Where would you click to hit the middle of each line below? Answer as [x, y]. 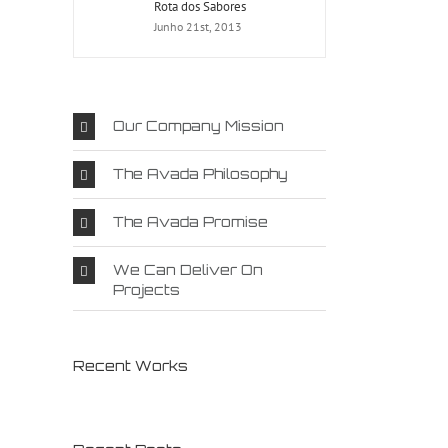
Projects [146, 289]
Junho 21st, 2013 [198, 27]
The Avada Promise [190, 221]
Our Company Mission [198, 125]
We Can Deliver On [188, 269]
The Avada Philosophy [200, 173]
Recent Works [130, 365]
